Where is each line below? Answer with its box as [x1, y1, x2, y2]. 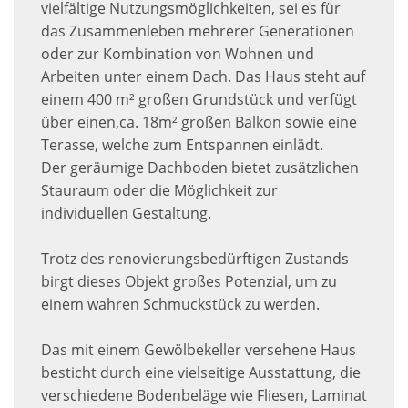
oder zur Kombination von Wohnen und [41, 44, 314, 65]
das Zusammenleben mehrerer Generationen [41, 21, 354, 42]
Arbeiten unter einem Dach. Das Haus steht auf [41, 66, 365, 87]
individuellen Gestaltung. [41, 203, 211, 224]
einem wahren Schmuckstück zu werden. [41, 294, 320, 315]
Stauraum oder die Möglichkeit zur [41, 180, 278, 201]
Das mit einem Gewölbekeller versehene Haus [41, 340, 356, 361]
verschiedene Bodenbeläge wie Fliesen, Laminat [41, 385, 367, 406]
